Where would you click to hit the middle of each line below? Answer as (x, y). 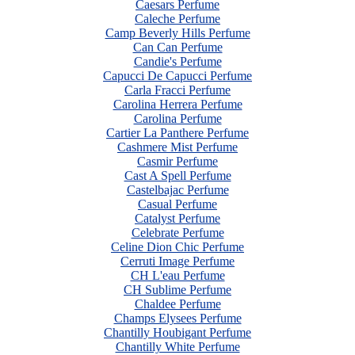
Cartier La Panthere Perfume (177, 133)
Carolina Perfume (177, 118)
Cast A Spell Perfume (177, 176)
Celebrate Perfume (177, 233)
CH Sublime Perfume (177, 290)
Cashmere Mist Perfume (177, 147)
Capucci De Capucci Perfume (177, 76)
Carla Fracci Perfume (177, 90)
